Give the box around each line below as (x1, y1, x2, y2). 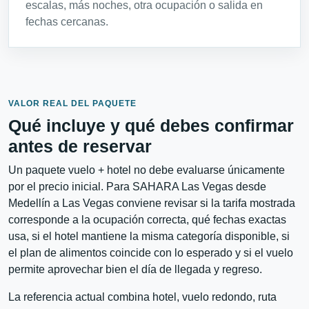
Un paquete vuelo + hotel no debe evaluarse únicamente (8, 164, 285, 177)
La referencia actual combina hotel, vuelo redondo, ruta (8, 291, 277, 303)
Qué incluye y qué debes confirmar (8, 116, 294, 136)
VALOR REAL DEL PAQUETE (8, 99, 137, 109)
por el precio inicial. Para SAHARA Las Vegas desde (8, 181, 266, 193)
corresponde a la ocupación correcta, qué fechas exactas (8, 214, 286, 226)
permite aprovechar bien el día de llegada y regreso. (8, 263, 262, 276)
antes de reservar (8, 137, 152, 157)
